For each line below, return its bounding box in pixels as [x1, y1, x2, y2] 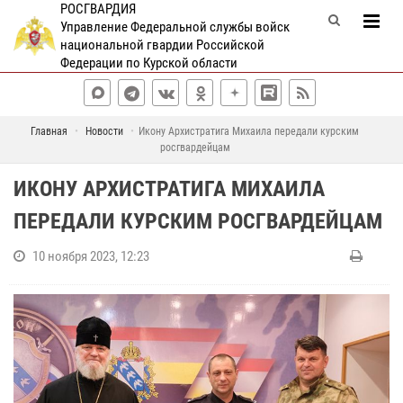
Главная [31, 125, 67, 138]
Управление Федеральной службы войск [59, 19, 290, 35]
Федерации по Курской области [59, 55, 237, 71]
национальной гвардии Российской [59, 37, 264, 53]
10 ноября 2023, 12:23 [32, 248, 149, 264]
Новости [85, 125, 123, 138]
